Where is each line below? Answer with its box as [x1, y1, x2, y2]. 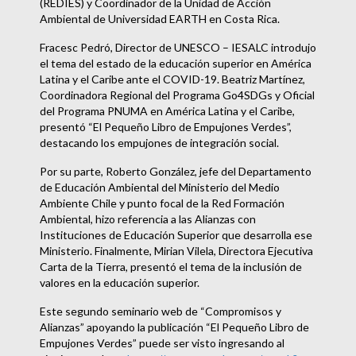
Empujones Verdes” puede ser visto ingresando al [40, 336, 284, 350]
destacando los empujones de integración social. [40, 136, 279, 150]
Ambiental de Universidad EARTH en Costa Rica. [40, 12, 280, 26]
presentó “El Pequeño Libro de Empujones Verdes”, [40, 120, 292, 134]
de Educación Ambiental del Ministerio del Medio [40, 180, 280, 195]
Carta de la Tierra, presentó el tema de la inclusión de [40, 260, 302, 274]
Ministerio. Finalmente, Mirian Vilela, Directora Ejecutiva [40, 244, 313, 258]
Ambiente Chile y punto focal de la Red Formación [40, 196, 284, 211]
